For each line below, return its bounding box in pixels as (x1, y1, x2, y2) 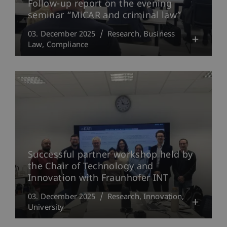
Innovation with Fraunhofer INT (28, 172, 169, 184)
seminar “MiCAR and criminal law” (28, 10, 182, 22)
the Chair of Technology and (28, 161, 154, 173)
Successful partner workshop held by (28, 149, 193, 161)
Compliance (46, 40, 89, 50)
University (28, 203, 64, 213)
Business (143, 29, 175, 40)
